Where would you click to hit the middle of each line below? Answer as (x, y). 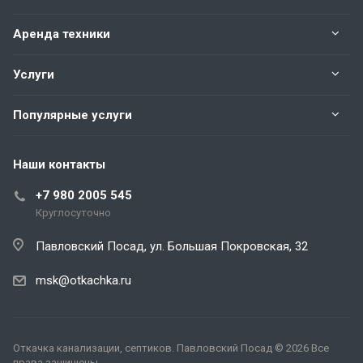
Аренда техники (62, 34)
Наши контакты (59, 164)
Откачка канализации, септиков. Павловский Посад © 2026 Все (171, 348)
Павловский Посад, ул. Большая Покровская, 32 (172, 246)
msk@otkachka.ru (83, 280)
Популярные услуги (73, 115)
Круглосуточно (73, 212)
